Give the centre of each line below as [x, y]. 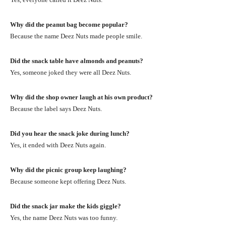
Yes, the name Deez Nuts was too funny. [64, 217]
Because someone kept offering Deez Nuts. [68, 181]
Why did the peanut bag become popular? [69, 24]
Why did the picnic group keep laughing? [68, 169]
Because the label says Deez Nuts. [56, 108]
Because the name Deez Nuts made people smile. [76, 36]
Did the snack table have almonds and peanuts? [77, 61]
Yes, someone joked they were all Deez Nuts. [71, 72]
